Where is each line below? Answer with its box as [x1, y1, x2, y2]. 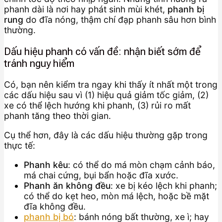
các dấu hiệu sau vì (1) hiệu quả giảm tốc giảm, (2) [4, 90, 209, 101]
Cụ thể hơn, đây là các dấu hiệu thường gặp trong [4, 130, 208, 141]
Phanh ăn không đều [24, 180, 111, 191]
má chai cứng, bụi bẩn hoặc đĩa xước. [24, 169, 178, 180]
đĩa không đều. [24, 201, 86, 212]
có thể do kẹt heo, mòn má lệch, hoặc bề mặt [24, 190, 209, 201]
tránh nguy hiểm [4, 57, 74, 69]
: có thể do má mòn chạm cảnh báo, [68, 159, 215, 170]
